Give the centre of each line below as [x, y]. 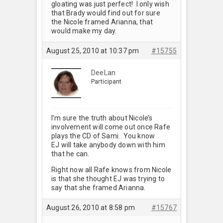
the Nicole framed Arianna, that [102, 22]
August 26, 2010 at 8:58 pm [91, 207]
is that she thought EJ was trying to [108, 178]
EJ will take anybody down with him [108, 145]
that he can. [72, 154]
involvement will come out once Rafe [111, 127]
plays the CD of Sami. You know [103, 136]
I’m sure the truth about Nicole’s [102, 118]
